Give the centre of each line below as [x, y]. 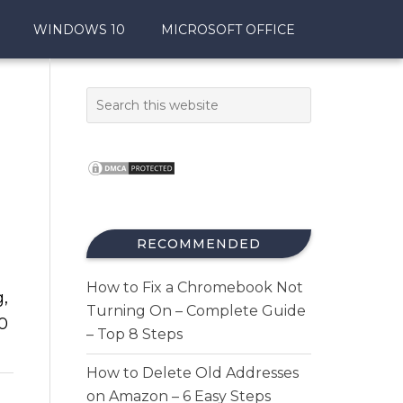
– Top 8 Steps [134, 334]
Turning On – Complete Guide [196, 311]
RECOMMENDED [199, 244]
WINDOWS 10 [79, 30]
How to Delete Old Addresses [193, 373]
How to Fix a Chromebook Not [195, 287]
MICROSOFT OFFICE [228, 30]
